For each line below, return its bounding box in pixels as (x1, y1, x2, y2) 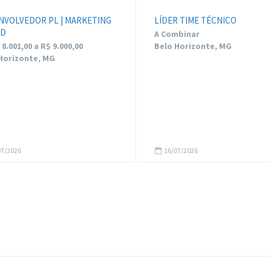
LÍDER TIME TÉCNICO (154, 15, 237, 26)
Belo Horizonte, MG (154, 41, 232, 51)
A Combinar (154, 28, 200, 39)
